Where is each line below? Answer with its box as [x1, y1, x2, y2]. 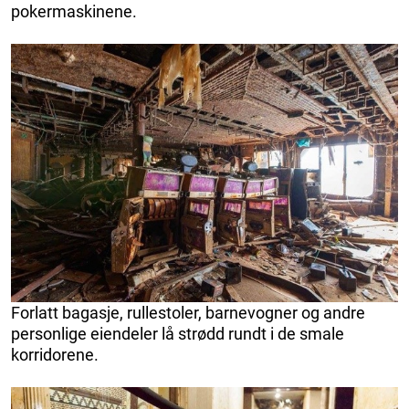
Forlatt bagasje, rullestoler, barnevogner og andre [11, 302, 365, 322]
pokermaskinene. [11, 2, 137, 22]
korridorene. [11, 344, 99, 364]
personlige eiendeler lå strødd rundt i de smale [11, 323, 344, 343]
